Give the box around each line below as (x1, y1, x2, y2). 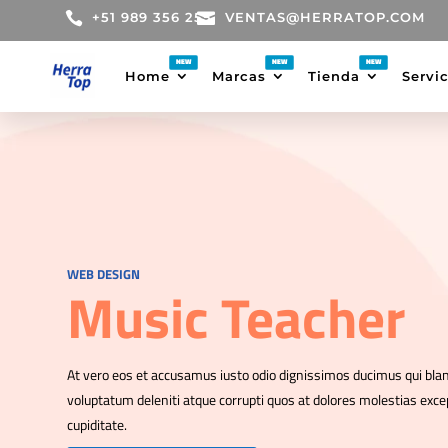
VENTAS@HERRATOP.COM (225, 9, 426, 25)
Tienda (308, 67, 361, 84)
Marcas (212, 67, 267, 84)
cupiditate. (67, 414, 128, 436)
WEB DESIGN (67, 264, 141, 285)
